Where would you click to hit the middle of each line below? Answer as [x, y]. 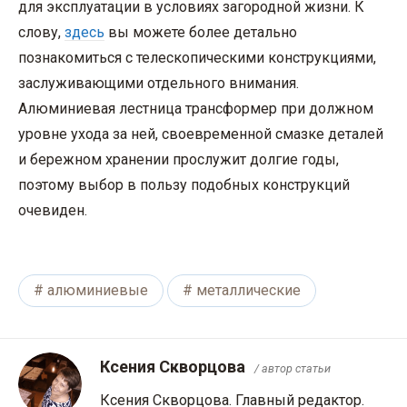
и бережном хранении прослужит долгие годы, [179, 159]
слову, [41, 32]
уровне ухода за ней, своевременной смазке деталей [201, 134]
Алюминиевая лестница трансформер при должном [196, 108]
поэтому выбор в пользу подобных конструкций [184, 184]
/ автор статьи [293, 369]
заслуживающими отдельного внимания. [159, 83]
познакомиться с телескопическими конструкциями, [197, 57]
